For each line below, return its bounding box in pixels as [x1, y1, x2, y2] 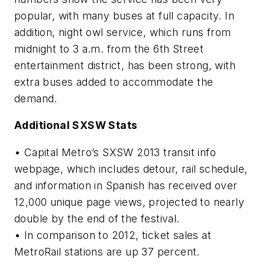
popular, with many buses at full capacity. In [14, 9, 234, 22]
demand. [14, 92, 57, 105]
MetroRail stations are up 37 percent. [14, 245, 200, 258]
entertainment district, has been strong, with [14, 59, 235, 72]
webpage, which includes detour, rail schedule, [14, 162, 248, 175]
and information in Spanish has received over [14, 179, 238, 192]
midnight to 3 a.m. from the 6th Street [14, 42, 204, 55]
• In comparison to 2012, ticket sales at [14, 228, 211, 241]
